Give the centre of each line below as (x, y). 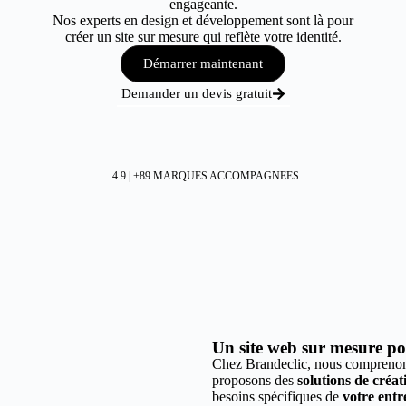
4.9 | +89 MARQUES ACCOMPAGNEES (205, 176)
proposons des (255, 380)
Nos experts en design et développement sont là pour (203, 20)
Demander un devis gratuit (196, 93)
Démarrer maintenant (203, 63)
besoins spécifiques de (277, 396)
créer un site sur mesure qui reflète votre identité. (203, 37)
